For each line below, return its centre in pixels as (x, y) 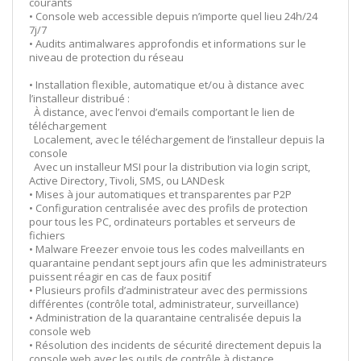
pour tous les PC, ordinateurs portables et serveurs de (162, 221)
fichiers (47, 235)
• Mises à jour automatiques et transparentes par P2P (160, 194)
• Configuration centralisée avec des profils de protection (168, 207)
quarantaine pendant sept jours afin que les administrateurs (178, 262)
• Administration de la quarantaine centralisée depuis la (165, 317)
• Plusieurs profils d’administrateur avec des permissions (168, 290)
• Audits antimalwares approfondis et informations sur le (168, 43)
